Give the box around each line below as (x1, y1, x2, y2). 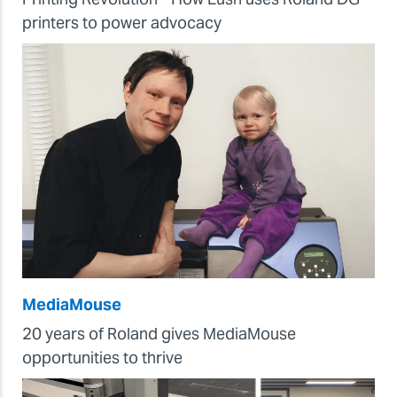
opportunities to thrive (22, 347, 183, 368)
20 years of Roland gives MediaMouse (22, 323, 296, 344)
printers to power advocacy (22, 12, 222, 33)
